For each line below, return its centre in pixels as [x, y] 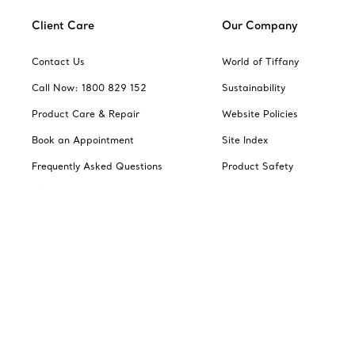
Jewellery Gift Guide [80, 218]
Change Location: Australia [109, 271]
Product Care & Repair [86, 113]
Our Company [260, 25]
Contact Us [58, 61]
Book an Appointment [83, 139]
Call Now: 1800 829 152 [89, 87]
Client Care [63, 25]
